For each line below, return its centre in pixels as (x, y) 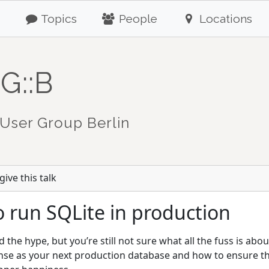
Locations (224, 19)
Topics (58, 19)
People (137, 19)
